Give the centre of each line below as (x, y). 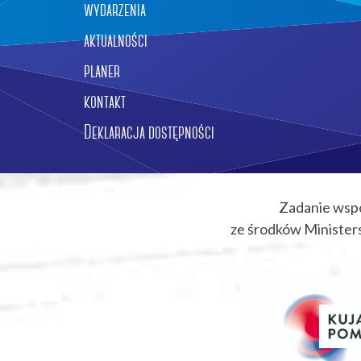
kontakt (105, 101)
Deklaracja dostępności (149, 132)
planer (102, 71)
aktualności (116, 40)
